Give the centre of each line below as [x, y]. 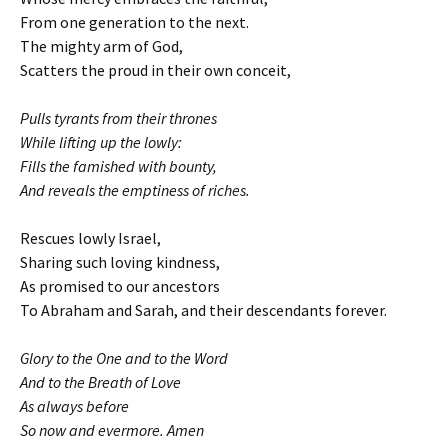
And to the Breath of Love [100, 382]
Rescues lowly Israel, [90, 238]
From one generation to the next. [134, 22]
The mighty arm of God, [101, 46]
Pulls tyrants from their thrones [118, 118]
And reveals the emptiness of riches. [135, 190]
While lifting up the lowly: [101, 142]
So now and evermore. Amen [112, 430]
